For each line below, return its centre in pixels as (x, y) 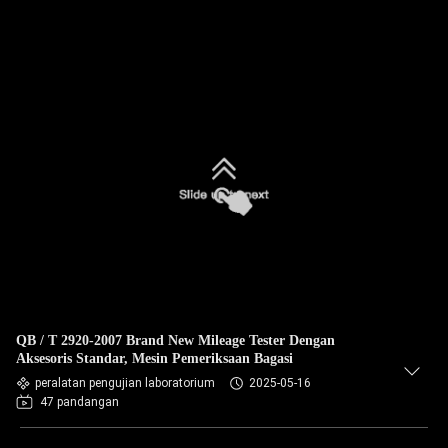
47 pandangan (79, 402)
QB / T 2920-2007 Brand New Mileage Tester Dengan (175, 340)
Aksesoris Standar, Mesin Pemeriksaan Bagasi (154, 358)
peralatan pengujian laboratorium (125, 383)
